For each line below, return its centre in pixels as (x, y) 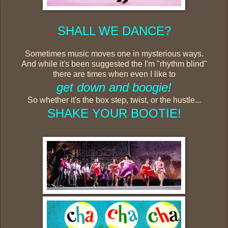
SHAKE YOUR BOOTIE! (114, 113)
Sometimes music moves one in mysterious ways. (114, 53)
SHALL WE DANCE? (114, 31)
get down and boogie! (114, 87)
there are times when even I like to (114, 74)
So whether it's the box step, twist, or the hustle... (114, 100)
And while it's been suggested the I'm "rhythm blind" (114, 64)
